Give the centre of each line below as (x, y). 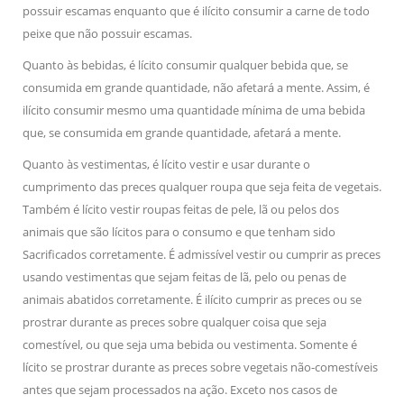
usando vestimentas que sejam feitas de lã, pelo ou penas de (184, 277)
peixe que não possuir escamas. (107, 33)
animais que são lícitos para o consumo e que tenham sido (179, 232)
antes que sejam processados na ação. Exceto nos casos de (180, 390)
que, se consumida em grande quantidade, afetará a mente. (182, 133)
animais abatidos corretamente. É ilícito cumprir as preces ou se (192, 299)
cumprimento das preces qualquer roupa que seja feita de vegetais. (202, 187)
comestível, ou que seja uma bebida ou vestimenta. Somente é (190, 344)
